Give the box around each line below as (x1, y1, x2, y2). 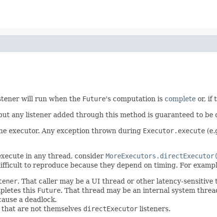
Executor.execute (143, 126, 205, 135)
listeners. (138, 204, 170, 213)
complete (165, 94, 196, 103)
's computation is (106, 94, 165, 103)
